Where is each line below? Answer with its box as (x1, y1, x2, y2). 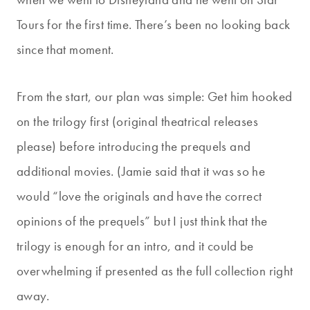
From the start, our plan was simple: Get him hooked (17, 87, 293, 105)
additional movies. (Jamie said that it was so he (17, 162, 266, 180)
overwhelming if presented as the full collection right (17, 262, 293, 280)
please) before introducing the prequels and (17, 137, 251, 155)
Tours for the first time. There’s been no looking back (17, 15, 291, 33)
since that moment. (17, 40, 114, 58)
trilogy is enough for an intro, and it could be (17, 237, 254, 255)
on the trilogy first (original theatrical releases (17, 112, 259, 130)
